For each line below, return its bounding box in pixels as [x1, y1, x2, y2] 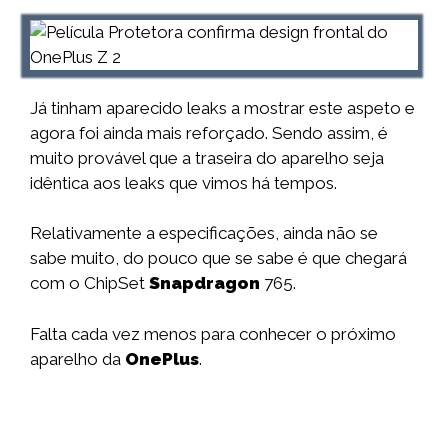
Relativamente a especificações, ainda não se [30, 223, 378, 243]
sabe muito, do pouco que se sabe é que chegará [30, 248, 407, 268]
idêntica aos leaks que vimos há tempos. [30, 172, 337, 193]
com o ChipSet [30, 273, 149, 293]
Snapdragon [149, 273, 260, 293]
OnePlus [125, 348, 199, 369]
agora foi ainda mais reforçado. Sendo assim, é [30, 122, 388, 143]
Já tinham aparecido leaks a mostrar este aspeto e [30, 97, 415, 118]
